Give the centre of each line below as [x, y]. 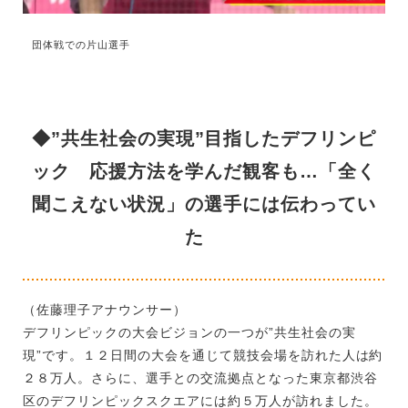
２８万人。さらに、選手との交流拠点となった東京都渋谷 [200, 377]
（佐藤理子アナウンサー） [105, 309]
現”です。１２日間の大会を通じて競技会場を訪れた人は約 [203, 355]
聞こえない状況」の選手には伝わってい [204, 204]
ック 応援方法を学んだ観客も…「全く [204, 171]
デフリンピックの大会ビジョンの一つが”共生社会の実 [189, 332]
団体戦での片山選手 [81, 44]
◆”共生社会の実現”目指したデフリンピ [204, 138]
